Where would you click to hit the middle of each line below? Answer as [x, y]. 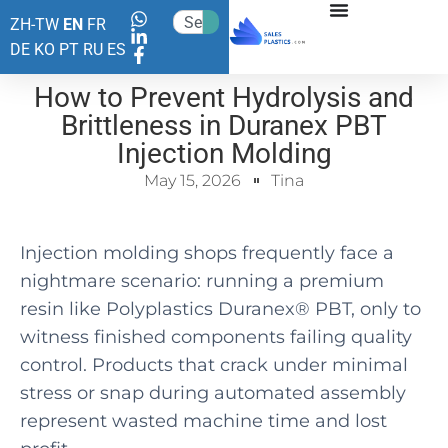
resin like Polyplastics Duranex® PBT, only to [220, 309]
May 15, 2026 [192, 180]
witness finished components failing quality [216, 337]
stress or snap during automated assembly [213, 393]
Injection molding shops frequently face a [207, 253]
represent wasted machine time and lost [203, 421]
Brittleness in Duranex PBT [224, 125]
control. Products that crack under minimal [214, 365]
